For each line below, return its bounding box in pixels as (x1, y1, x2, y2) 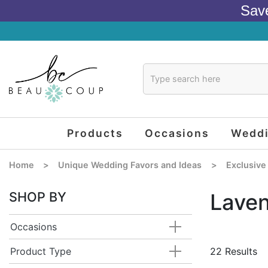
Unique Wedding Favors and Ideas (58, 160, 202, 170)
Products (67, 126, 123, 139)
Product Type (10, 245, 71, 258)
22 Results (210, 245, 257, 258)
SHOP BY (9, 189, 66, 205)
